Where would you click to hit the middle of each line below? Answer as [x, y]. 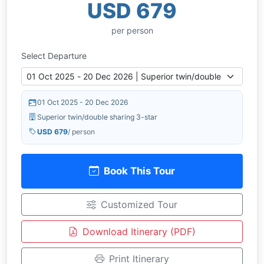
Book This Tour [139, 171]
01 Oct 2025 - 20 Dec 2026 [83, 103]
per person [132, 30]
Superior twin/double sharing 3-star [97, 117]
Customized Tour [139, 205]
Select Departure [54, 55]
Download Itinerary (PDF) [139, 232]
